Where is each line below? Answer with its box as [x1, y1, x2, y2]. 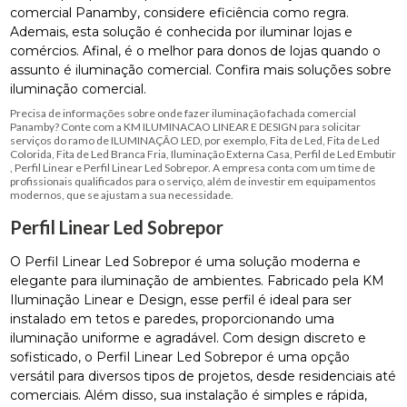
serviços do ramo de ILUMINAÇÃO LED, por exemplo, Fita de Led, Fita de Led [10, 133, 381, 147]
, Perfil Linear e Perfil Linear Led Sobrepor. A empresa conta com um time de [10, 160, 376, 174]
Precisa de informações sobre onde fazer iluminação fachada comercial [10, 105, 357, 120]
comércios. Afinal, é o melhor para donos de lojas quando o [10, 42, 382, 59]
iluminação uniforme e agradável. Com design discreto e [10, 329, 367, 346]
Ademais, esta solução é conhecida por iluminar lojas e [10, 23, 353, 40]
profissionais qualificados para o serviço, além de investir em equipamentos [10, 174, 377, 188]
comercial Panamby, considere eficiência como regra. [10, 4, 350, 21]
